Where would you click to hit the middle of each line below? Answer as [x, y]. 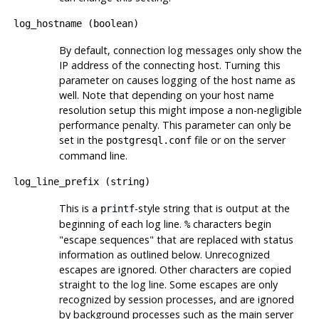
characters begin [230, 224]
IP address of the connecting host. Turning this [169, 65]
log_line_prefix [56, 181]
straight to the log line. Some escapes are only [168, 284]
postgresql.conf [148, 140]
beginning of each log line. [121, 224]
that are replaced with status [223, 239]
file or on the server [238, 140]
